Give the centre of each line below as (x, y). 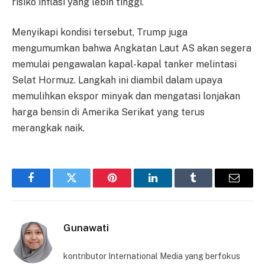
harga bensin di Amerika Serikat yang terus (108, 112)
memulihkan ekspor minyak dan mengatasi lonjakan (126, 96)
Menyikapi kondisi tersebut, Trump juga (100, 33)
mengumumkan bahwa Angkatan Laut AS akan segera (132, 49)
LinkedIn (171, 187)
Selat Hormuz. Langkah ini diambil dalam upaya (117, 80)
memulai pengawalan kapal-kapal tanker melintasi (124, 64)
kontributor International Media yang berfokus (152, 256)
